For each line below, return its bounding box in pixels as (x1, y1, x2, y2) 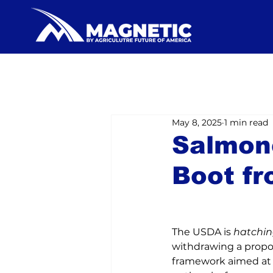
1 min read (224, 116, 268, 128)
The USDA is (172, 226, 233, 238)
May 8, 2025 (172, 116, 222, 128)
